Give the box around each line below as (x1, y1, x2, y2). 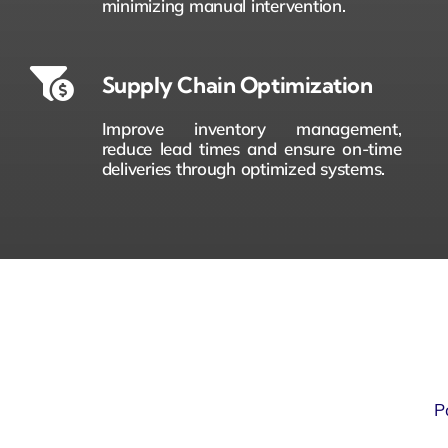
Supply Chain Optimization (101, 70, 373, 99)
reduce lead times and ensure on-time (101, 137, 402, 159)
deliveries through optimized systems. (101, 157, 386, 179)
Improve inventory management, (101, 117, 402, 139)
